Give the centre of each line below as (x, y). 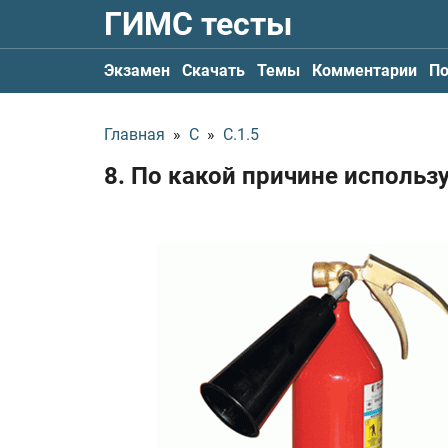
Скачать (213, 70)
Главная (134, 134)
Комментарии (364, 70)
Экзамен (137, 70)
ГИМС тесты (198, 24)
